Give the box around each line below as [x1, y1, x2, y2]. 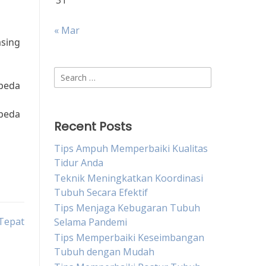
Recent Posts [54, 118, 132, 135]
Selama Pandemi [54, 216, 127, 229]
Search [53, 67, 84, 80]
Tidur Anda [54, 156, 103, 169]
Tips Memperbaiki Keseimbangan [54, 231, 204, 244]
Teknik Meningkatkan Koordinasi [54, 172, 203, 185]
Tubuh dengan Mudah [54, 245, 154, 258]
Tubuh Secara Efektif [54, 186, 148, 199]
